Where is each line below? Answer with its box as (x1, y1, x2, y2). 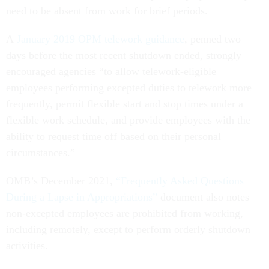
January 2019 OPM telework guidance (17, 33, 184, 46)
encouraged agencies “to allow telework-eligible (6, 65, 216, 78)
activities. (6, 240, 48, 252)
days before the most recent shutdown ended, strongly (6, 49, 241, 62)
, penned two (184, 33, 241, 46)
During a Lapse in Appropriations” (6, 191, 157, 204)
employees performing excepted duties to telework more (6, 82, 252, 94)
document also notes (157, 191, 249, 204)
